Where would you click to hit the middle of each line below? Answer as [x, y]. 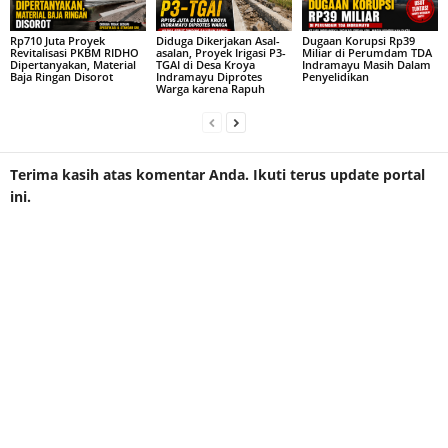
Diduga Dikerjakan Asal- [217, 40]
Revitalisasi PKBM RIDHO [74, 52]
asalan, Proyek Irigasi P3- [220, 52]
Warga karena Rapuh [210, 88]
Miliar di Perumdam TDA [366, 52]
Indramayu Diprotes [208, 76]
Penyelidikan [335, 76]
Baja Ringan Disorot [61, 76]
